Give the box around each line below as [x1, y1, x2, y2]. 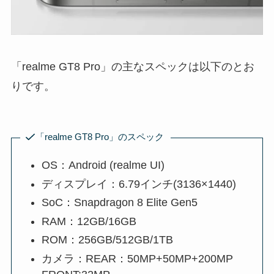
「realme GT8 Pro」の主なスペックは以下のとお [10, 60, 254, 73]
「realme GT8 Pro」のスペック [35, 131, 164, 143]
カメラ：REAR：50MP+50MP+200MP [42, 252, 234, 265]
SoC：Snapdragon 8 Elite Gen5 [42, 196, 198, 209]
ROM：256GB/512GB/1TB [42, 234, 174, 246]
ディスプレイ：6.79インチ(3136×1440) [42, 177, 237, 190]
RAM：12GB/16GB [42, 215, 137, 228]
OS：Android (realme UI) [42, 159, 165, 172]
